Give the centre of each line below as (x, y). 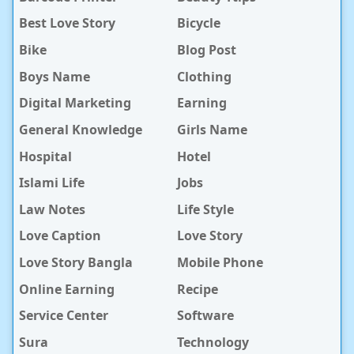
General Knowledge (81, 129)
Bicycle (199, 23)
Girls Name (212, 129)
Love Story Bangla (76, 262)
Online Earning (67, 289)
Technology (213, 342)
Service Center (64, 315)
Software (205, 315)
